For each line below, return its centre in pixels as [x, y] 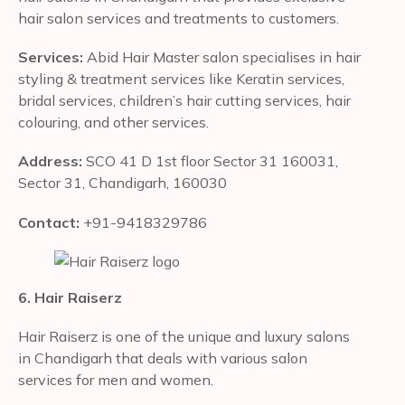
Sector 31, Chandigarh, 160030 [122, 183]
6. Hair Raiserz [70, 297]
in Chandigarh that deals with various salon [163, 358]
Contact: [51, 222]
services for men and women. [116, 379]
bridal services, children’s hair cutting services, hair [184, 101]
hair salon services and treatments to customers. [180, 18]
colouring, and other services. [113, 122]
